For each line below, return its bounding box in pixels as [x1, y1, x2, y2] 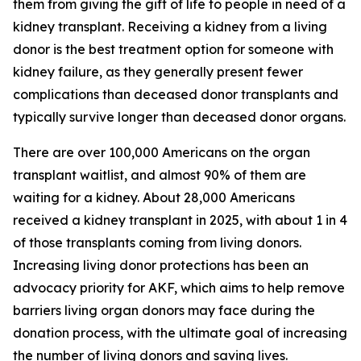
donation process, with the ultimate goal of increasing [13, 325, 347, 341]
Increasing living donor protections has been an [13, 257, 309, 273]
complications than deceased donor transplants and [13, 86, 338, 102]
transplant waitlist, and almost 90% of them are [13, 167, 306, 183]
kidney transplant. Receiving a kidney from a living [13, 19, 327, 35]
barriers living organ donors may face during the [13, 302, 315, 318]
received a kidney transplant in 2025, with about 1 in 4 [13, 212, 347, 228]
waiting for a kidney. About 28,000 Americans [13, 189, 295, 205]
